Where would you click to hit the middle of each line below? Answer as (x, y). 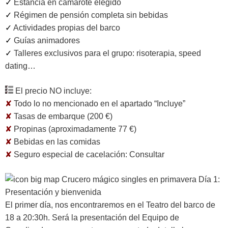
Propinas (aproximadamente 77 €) (75, 129)
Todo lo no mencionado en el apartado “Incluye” (99, 103)
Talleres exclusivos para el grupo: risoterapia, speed (107, 53)
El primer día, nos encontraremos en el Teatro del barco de (110, 205)
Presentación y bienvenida (53, 192)
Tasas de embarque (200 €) (63, 116)
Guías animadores (47, 40)
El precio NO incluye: (52, 91)
